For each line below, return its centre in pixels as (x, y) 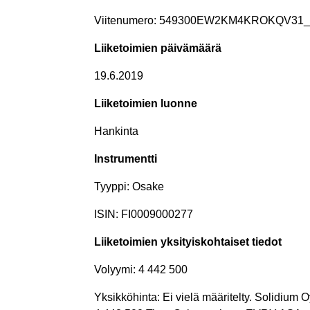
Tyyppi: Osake (129, 186)
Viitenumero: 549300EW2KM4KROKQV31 (199, 20)
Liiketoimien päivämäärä (158, 48)
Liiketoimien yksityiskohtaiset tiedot (188, 241)
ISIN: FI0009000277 (144, 214)
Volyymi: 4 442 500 (141, 269)
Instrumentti (126, 158)
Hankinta (116, 131)
